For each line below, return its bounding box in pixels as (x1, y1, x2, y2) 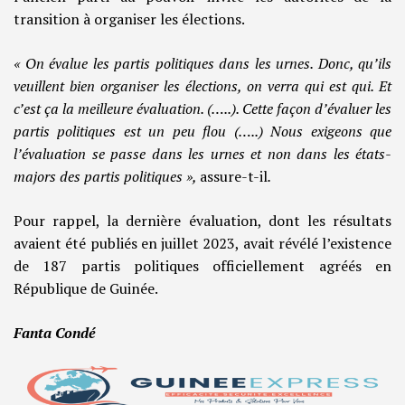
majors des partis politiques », (14, 166, 200, 187)
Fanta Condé (14, 323, 96, 344)
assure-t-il (200, 166, 268, 187)
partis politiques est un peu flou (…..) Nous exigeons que (14, 121, 391, 142)
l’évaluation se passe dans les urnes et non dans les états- (14, 144, 391, 165)
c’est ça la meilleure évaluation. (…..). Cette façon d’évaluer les (14, 99, 391, 119)
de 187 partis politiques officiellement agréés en (14, 256, 391, 277)
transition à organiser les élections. (14, 9, 245, 30)
